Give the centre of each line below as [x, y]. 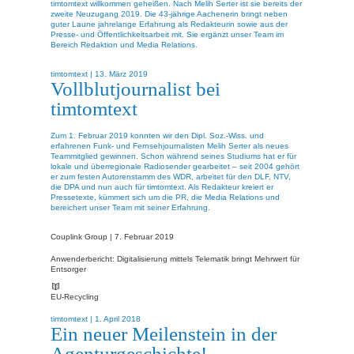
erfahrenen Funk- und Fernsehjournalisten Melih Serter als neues [169, 145]
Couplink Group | [83, 236]
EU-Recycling [75, 297]
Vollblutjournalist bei [136, 89]
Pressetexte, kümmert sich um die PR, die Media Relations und [165, 197]
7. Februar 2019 [144, 236]
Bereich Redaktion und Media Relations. [124, 44]
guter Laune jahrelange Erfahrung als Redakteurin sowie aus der [169, 24]
